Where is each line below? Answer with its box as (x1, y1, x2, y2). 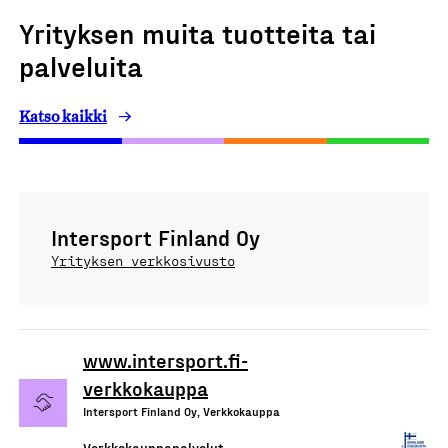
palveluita (19, 49, 143, 82)
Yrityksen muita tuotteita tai (19, 16, 376, 49)
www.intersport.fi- (83, 348, 248, 372)
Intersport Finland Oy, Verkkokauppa (83, 404, 280, 418)
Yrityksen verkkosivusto (51, 252, 235, 269)
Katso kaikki (19, 107, 107, 126)
